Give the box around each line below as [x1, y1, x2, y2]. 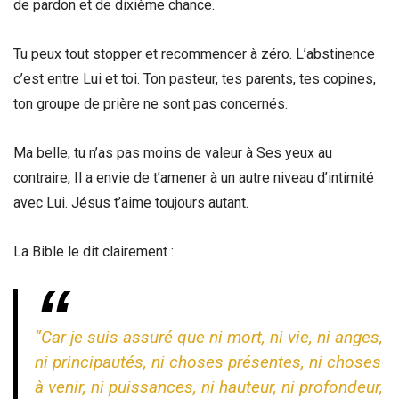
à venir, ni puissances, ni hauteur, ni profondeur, [35, 376, 384, 397]
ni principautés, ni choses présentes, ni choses [35, 351, 382, 372]
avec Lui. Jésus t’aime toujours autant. [13, 194, 248, 212]
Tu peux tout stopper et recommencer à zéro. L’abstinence [13, 45, 375, 62]
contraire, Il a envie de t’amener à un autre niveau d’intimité [13, 169, 374, 187]
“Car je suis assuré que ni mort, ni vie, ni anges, [35, 326, 384, 347]
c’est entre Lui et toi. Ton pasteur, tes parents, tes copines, [13, 69, 376, 87]
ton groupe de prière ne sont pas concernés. [13, 94, 288, 112]
